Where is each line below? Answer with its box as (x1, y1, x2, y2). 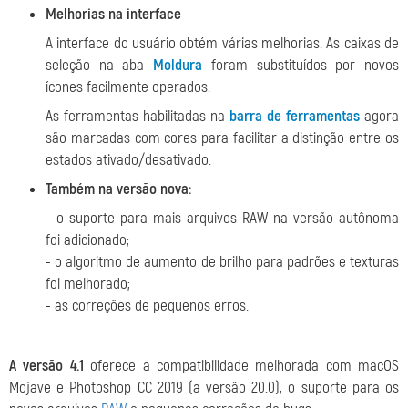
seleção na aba (46, 56, 154, 75)
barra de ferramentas (229, 107, 360, 126)
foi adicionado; (46, 230, 129, 250)
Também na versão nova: (46, 179, 191, 199)
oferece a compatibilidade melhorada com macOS (83, 356, 399, 375)
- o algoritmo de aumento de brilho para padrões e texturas (46, 252, 399, 271)
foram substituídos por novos (202, 56, 400, 75)
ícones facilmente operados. (46, 77, 210, 97)
